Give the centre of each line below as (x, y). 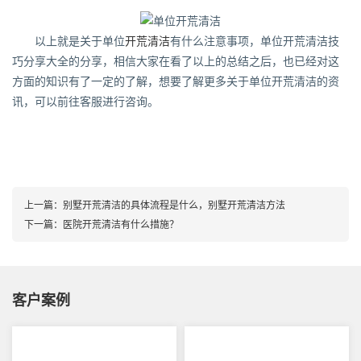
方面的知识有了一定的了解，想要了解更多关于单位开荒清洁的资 (176, 82)
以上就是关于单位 (68, 41)
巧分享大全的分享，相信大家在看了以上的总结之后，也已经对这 (176, 62)
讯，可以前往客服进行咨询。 (85, 102)
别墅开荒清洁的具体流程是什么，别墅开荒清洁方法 (174, 205)
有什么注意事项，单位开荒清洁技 (255, 41)
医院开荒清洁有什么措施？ (121, 224)
